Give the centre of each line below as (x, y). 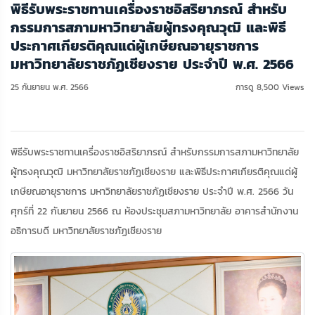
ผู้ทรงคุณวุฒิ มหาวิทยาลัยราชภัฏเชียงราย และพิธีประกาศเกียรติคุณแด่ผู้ (154, 172)
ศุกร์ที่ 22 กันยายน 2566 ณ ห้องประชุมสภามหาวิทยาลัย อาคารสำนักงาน (154, 211)
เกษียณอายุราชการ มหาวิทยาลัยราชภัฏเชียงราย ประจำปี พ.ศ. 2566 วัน (152, 192)
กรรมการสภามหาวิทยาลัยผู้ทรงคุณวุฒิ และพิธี (148, 27)
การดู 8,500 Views (270, 87)
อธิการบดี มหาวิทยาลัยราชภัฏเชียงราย (86, 231)
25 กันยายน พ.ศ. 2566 (50, 87)
